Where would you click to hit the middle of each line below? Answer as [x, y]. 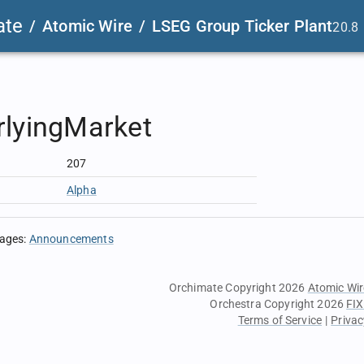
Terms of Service [280, 320]
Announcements [71, 239]
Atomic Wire [87, 26]
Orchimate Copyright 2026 [238, 288]
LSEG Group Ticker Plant [242, 26]
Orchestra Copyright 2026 [278, 304]
